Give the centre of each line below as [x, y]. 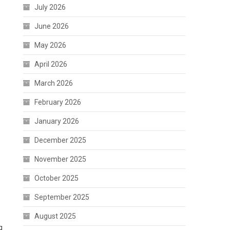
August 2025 [55, 216]
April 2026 [51, 64]
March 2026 [54, 83]
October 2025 [57, 178]
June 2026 [52, 26]
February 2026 [58, 102]
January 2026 [57, 121]
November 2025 [61, 159]
